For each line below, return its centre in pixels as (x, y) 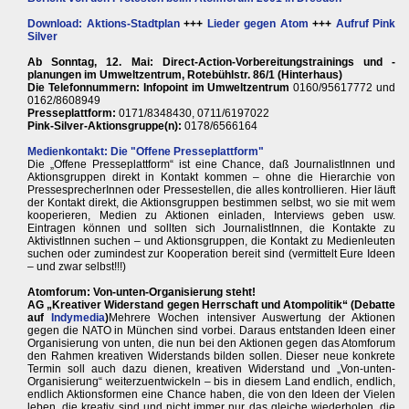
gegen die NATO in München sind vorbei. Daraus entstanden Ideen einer (212, 331)
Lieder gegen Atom (257, 24)
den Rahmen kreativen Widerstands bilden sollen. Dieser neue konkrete (212, 357)
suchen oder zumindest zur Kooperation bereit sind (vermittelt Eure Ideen (212, 254)
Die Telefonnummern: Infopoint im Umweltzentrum (159, 88)
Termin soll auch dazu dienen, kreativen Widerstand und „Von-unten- (212, 369)
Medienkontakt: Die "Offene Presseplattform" (146, 152)
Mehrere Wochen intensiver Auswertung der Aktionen (252, 318)
